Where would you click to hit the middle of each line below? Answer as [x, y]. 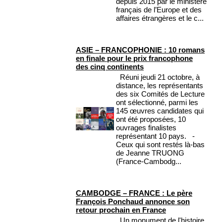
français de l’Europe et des [159, 10]
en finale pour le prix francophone [134, 58]
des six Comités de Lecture [160, 94]
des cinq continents [110, 67]
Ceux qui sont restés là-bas [160, 145]
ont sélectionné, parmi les [157, 103]
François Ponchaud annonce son [133, 202]
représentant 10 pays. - [155, 136]
